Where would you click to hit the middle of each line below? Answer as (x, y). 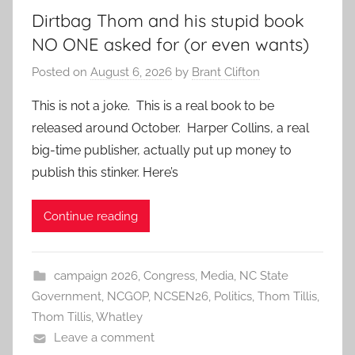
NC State (263, 276)
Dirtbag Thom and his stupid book (168, 20)
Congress (169, 276)
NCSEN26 (181, 297)
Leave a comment (104, 338)
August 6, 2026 (131, 73)
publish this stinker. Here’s (105, 173)
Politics (233, 297)
